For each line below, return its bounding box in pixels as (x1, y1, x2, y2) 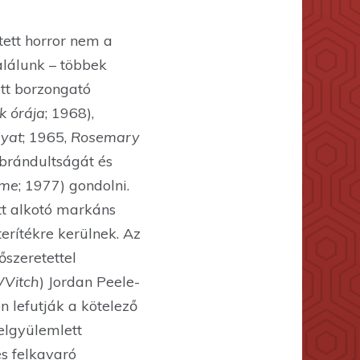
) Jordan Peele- (39, 272, 140, 292)
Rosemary (71, 128, 140, 147)
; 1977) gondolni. (18, 176, 129, 195)
